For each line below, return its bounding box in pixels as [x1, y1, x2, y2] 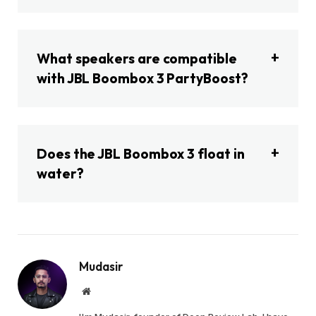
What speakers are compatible [37, 50, 237, 68]
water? [37, 164, 84, 182]
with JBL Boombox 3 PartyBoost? [37, 70, 248, 87]
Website [90, 285, 121, 296]
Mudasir [79, 258, 123, 274]
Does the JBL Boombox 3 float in [37, 145, 245, 162]
